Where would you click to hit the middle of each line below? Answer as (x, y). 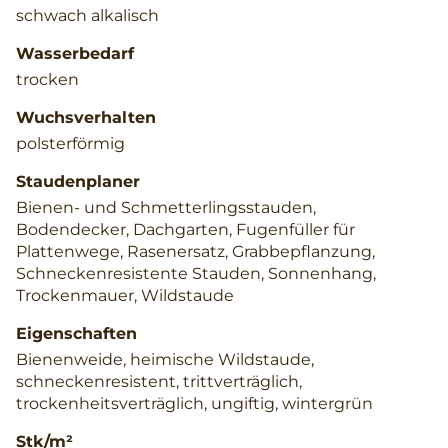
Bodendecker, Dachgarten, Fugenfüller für (185, 229)
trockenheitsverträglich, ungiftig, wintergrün (194, 403)
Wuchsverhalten (86, 117)
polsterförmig (70, 143)
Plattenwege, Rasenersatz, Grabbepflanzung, (195, 251)
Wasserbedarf (75, 53)
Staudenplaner (78, 181)
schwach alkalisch (87, 15)
